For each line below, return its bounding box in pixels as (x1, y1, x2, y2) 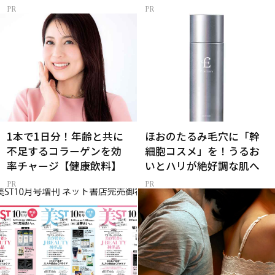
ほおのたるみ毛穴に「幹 (145, 129, 260, 144)
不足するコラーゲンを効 (7, 144, 122, 159)
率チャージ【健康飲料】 (7, 158, 122, 174)
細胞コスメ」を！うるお (145, 144, 260, 159)
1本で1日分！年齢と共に (7, 129, 124, 144)
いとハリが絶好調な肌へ (145, 158, 260, 174)
